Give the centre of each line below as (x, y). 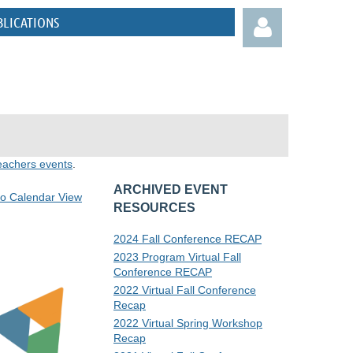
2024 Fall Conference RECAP (188, 239)
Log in (258, 165)
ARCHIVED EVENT (171, 190)
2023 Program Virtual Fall (177, 257)
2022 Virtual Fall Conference (185, 290)
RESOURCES (154, 208)
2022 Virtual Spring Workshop (188, 323)
